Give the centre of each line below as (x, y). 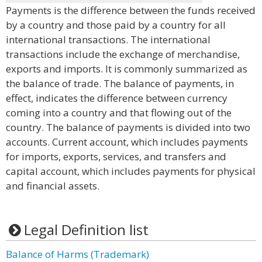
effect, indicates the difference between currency (117, 98)
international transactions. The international (108, 39)
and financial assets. (53, 186)
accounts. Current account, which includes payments (127, 142)
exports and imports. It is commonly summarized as (127, 69)
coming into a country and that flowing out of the (119, 113)
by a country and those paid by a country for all (116, 25)
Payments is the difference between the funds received (131, 10)
